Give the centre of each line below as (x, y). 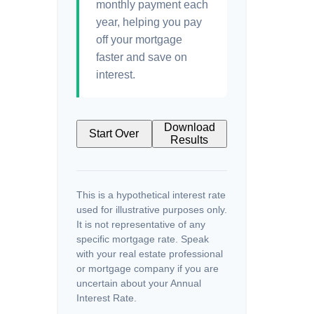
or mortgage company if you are (148, 268)
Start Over (114, 134)
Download (189, 127)
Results (190, 140)
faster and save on (142, 57)
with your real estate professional (150, 254)
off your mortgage (139, 40)
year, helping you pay (149, 22)
